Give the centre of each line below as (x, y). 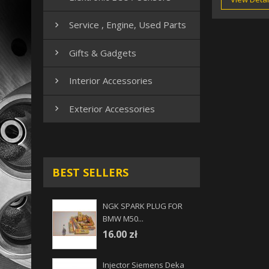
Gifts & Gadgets (103, 53)
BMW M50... (123, 219)
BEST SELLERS (90, 173)
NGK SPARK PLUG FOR (143, 206)
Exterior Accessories (112, 108)
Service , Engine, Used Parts (128, 25)
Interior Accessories (111, 81)
